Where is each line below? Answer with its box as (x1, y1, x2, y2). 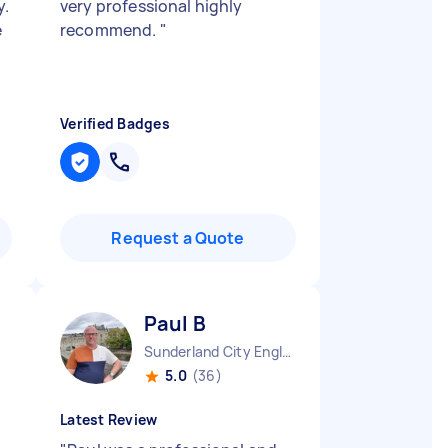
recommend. (60, 19, 160, 41)
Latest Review (60, 410, 158, 429)
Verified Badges (60, 114, 170, 133)
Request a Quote (111, 227, 245, 249)
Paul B (144, 310, 206, 337)
